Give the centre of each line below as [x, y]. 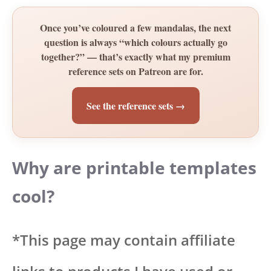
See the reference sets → [135, 106]
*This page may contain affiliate [124, 240]
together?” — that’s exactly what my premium [135, 57]
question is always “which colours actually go [135, 42]
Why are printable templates [134, 168]
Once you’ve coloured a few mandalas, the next [135, 28]
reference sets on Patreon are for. [135, 71]
